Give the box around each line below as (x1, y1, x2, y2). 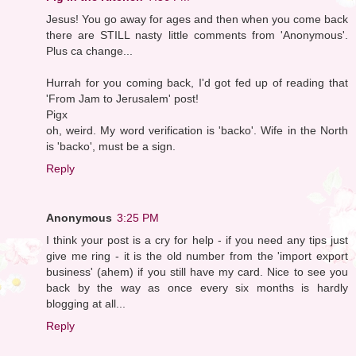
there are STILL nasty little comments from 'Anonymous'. (46, 28, 348, 41)
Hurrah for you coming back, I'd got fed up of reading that (46, 75, 348, 89)
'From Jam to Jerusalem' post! (46, 91, 199, 105)
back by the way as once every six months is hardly (46, 281, 348, 294)
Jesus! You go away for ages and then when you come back (46, 12, 348, 25)
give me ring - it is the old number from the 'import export (46, 249, 348, 262)
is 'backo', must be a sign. (46, 139, 176, 153)
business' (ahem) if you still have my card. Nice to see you (46, 265, 348, 278)
